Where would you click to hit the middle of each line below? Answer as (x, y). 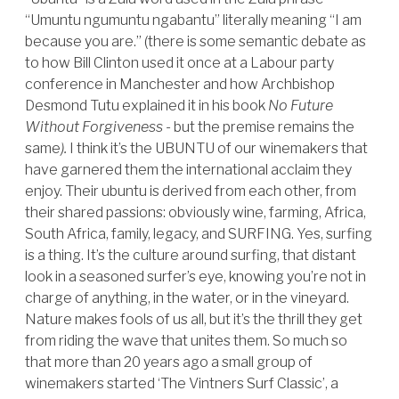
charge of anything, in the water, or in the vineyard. (187, 298)
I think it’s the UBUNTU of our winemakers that (219, 148)
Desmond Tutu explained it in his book (147, 106)
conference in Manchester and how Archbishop (180, 84)
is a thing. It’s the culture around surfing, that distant (191, 255)
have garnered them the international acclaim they (188, 170)
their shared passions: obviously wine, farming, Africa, (195, 212)
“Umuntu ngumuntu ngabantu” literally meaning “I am (193, 20)
